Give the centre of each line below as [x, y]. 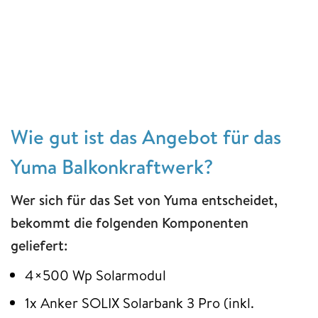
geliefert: [39, 245]
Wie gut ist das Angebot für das [146, 136]
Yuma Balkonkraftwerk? [112, 166]
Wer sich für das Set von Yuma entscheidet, [144, 199]
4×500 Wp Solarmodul [97, 275]
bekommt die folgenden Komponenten [130, 222]
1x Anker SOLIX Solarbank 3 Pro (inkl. [139, 302]
